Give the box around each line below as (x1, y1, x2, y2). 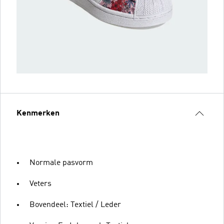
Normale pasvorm (29, 159, 93, 167)
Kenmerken (16, 109, 59, 117)
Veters (29, 180, 51, 188)
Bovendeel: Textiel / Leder (29, 201, 121, 209)
